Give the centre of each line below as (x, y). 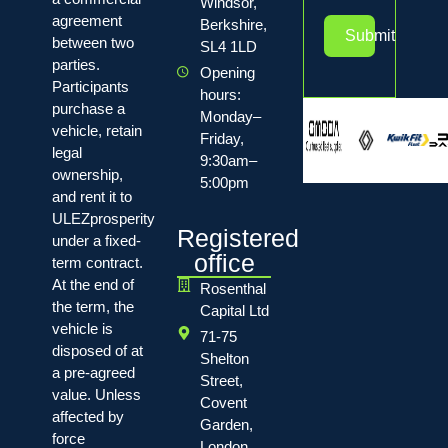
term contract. (97, 262)
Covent (223, 402)
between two (92, 42)
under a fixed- (96, 240)
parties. (75, 64)
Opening (227, 72)
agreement (86, 20)
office (224, 262)
